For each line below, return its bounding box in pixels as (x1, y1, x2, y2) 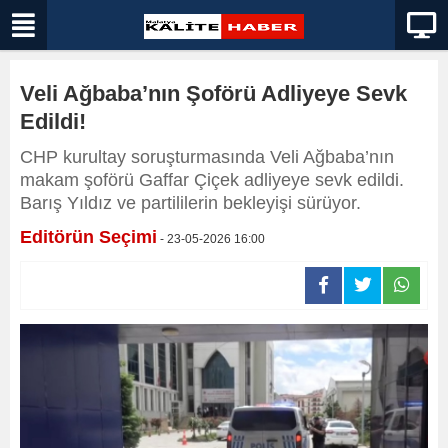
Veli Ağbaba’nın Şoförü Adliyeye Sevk (20, 81, 407, 106)
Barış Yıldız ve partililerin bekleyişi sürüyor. (20, 193, 361, 213)
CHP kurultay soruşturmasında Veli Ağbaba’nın (20, 147, 394, 167)
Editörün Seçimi (20, 227, 157, 247)
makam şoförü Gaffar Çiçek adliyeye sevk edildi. (20, 170, 404, 190)
